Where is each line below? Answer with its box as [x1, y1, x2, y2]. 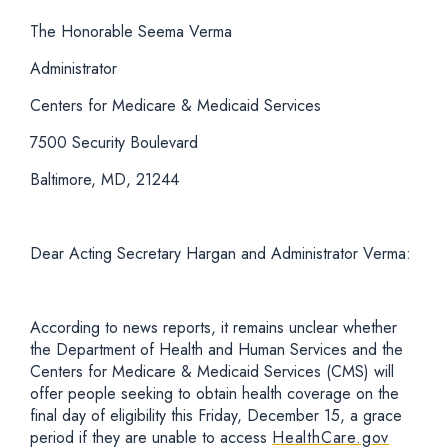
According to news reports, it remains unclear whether [30, 316, 397, 339]
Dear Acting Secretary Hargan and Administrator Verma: [30, 242, 411, 265]
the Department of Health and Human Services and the [30, 338, 403, 361]
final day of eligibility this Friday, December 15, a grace [30, 404, 402, 427]
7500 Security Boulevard [30, 131, 198, 154]
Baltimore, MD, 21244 [30, 168, 179, 191]
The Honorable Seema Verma [30, 20, 232, 43]
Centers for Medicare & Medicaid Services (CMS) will [30, 360, 394, 383]
